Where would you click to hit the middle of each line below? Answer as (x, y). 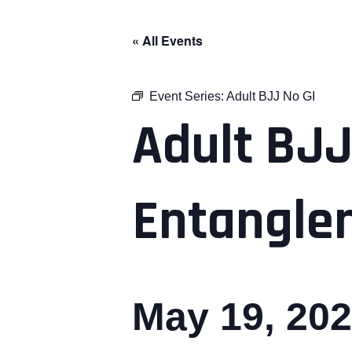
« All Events (167, 40)
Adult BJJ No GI (271, 96)
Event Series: (188, 96)
